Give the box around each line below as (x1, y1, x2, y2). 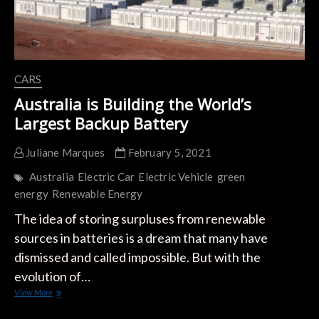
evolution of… (14, 268, 90, 285)
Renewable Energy (51, 187, 143, 201)
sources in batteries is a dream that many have (14, 230, 268, 246)
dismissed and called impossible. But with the (14, 249, 261, 266)
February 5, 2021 (125, 146, 211, 159)
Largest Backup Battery (14, 113, 188, 135)
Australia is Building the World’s (14, 93, 251, 115)
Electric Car (77, 170, 135, 184)
